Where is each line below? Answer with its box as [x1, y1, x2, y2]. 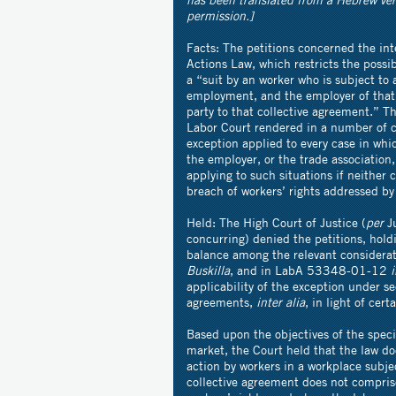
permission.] [187, 8, 254, 23]
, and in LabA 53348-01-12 [230, 263, 391, 278]
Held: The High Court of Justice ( [187, 215, 366, 230]
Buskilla [187, 263, 230, 278]
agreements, [187, 294, 256, 309]
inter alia [256, 294, 305, 309]
